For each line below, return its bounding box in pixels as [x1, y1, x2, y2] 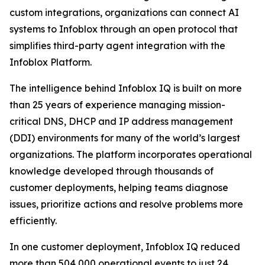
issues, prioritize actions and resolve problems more [9, 198, 243, 210]
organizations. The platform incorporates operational [9, 148, 252, 160]
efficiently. [9, 215, 57, 227]
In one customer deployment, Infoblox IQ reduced [9, 241, 240, 253]
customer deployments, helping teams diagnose [9, 182, 228, 193]
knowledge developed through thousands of [9, 165, 214, 177]
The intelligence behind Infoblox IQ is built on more [9, 82, 242, 94]
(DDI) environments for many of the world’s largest [9, 132, 240, 144]
